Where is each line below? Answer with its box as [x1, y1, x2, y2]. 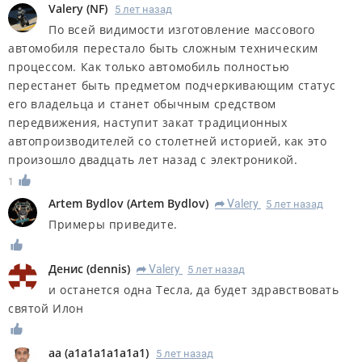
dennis [90, 261, 127, 277]
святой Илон [8, 301, 84, 317]
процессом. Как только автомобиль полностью [8, 58, 290, 74]
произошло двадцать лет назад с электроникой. [8, 151, 298, 167]
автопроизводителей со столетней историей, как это [8, 133, 327, 149]
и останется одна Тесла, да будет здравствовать [48, 282, 339, 298]
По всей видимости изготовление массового [48, 21, 316, 37]
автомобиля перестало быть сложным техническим [8, 40, 319, 56]
